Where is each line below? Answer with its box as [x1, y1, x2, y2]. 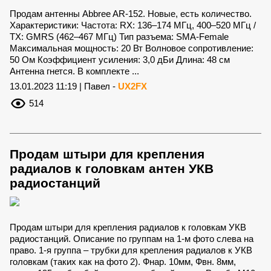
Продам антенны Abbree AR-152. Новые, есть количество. [10, 8, 252, 19]
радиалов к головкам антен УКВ [10, 162, 214, 176]
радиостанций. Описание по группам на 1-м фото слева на [10, 233, 253, 244]
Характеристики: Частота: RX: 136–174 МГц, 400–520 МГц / [10, 20, 256, 31]
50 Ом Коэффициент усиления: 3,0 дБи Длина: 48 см [10, 54, 230, 65]
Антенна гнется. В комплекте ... [10, 66, 139, 77]
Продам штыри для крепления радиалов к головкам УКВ [10, 222, 246, 233]
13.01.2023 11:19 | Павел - [10, 81, 118, 92]
